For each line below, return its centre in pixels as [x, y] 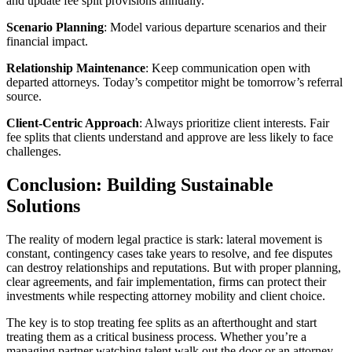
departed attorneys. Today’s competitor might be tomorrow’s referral [174, 82]
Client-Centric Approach [73, 123]
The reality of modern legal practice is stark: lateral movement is [164, 240]
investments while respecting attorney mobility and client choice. [166, 296]
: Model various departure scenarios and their [215, 27]
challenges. [34, 152]
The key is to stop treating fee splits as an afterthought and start [161, 323]
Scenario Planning [55, 27]
